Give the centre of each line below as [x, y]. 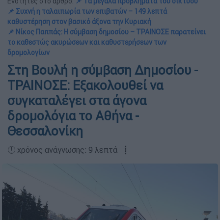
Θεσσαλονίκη [45, 131]
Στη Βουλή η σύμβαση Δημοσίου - [103, 70]
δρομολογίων [28, 53]
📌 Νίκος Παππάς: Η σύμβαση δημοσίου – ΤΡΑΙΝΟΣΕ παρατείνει [107, 32]
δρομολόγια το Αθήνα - [73, 116]
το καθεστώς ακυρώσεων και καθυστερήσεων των [87, 42]
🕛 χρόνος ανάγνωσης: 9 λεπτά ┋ [68, 150]
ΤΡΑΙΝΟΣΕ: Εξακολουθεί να [85, 85]
